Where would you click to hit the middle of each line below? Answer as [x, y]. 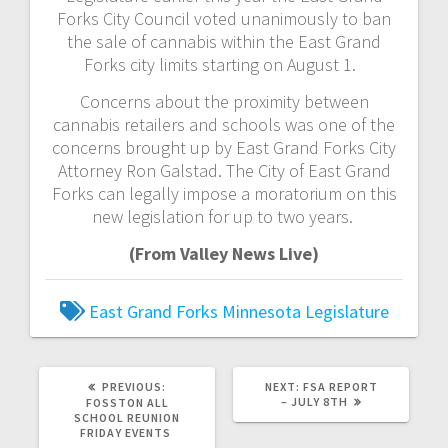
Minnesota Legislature [305, 311]
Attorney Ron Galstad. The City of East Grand [224, 170]
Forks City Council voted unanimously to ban [224, 18]
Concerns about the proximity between [224, 101]
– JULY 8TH [314, 401]
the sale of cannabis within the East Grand [224, 41]
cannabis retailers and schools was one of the [224, 124]
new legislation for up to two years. [224, 216]
